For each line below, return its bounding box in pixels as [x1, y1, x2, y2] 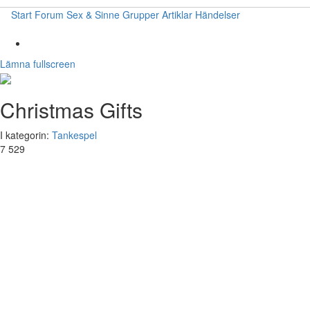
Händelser [195, 8, 240, 21]
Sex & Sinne [66, 8, 120, 21]
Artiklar [162, 8, 192, 21]
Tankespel [52, 128, 97, 143]
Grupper [122, 8, 159, 21]
